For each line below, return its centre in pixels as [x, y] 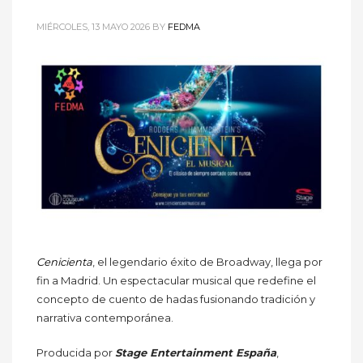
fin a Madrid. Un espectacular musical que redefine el [176, 280]
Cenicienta [64, 261]
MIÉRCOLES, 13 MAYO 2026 [93, 27]
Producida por [76, 352]
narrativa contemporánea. [105, 317]
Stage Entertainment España [196, 352]
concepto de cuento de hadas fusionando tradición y [176, 299]
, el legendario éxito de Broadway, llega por [207, 261]
